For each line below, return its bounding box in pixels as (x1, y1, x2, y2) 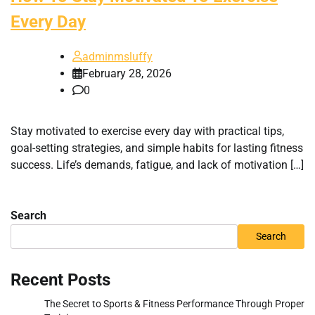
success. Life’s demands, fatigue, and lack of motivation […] (11, 157, 304, 172)
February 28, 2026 (82, 66, 172, 80)
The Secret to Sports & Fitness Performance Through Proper (44, 297, 304, 309)
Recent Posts (11, 269, 110, 290)
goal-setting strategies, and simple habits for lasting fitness (11, 141, 303, 155)
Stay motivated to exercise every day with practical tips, (11, 124, 284, 138)
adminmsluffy (82, 49, 153, 63)
